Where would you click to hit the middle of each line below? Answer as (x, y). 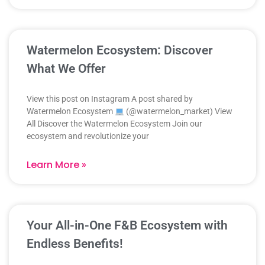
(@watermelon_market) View (178, 112)
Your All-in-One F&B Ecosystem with (127, 226)
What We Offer (66, 69)
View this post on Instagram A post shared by (110, 99)
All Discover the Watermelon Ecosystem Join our (114, 124)
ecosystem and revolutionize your (88, 136)
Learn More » (56, 165)
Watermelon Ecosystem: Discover (120, 51)
